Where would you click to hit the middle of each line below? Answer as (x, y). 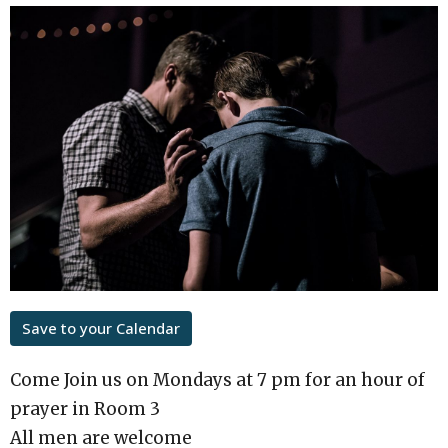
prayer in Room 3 (85, 409)
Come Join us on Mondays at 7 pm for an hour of (217, 380)
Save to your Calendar (101, 328)
